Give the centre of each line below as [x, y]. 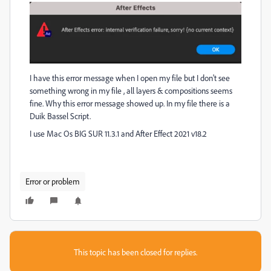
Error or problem [53, 181]
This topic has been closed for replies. [135, 252]
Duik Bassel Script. [60, 116]
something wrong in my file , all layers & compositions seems [131, 91]
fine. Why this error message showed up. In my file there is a [130, 103]
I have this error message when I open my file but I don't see [130, 78]
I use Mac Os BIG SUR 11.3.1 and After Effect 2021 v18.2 [118, 134]
